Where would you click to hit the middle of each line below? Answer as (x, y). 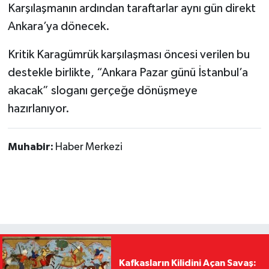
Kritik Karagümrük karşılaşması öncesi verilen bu (128, 55)
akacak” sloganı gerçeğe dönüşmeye (102, 91)
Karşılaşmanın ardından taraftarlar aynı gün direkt (131, 9)
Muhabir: (31, 147)
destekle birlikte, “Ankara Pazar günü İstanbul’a (128, 73)
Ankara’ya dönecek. (59, 27)
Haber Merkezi (89, 147)
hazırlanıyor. (38, 109)
